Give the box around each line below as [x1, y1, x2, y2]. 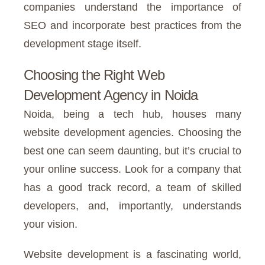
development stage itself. [24, 38, 144, 50]
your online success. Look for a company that [24, 163, 241, 176]
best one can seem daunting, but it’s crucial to [24, 145, 241, 157]
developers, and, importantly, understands [24, 200, 241, 212]
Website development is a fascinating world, [24, 248, 241, 261]
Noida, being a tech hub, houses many [24, 108, 241, 121]
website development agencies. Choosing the [24, 127, 241, 139]
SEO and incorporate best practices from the [24, 20, 241, 32]
